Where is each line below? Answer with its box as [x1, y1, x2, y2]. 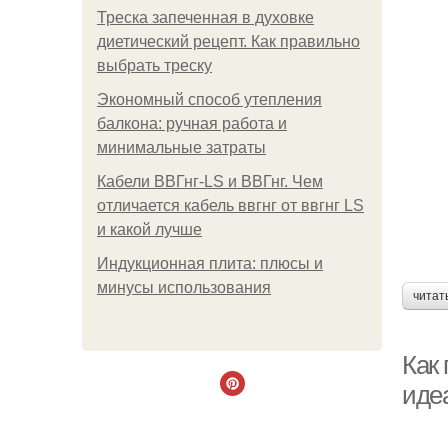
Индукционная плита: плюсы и [97, 255, 323, 272]
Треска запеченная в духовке [97, 9, 314, 26]
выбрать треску [97, 57, 212, 74]
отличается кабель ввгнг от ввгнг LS [97, 197, 364, 214]
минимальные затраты [97, 139, 266, 156]
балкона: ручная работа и [97, 115, 287, 132]
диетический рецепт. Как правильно [97, 33, 360, 50]
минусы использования [97, 279, 271, 296]
